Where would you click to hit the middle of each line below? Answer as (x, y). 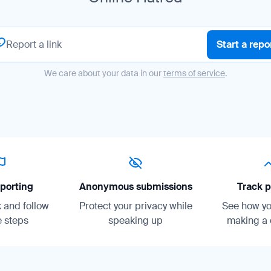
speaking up (135, 220)
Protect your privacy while (135, 206)
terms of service (194, 73)
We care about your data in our (104, 73)
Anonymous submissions (135, 186)
